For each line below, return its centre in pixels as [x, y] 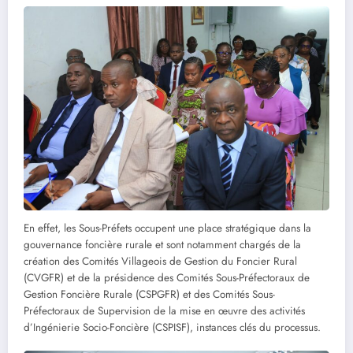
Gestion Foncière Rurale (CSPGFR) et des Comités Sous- [149, 294]
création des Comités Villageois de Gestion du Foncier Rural [160, 261]
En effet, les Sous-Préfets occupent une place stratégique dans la [167, 228]
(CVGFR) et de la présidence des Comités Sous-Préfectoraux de [167, 277]
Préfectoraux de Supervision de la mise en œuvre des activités [164, 310]
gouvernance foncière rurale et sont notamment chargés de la [162, 244]
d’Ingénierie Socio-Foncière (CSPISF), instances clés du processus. [172, 327]
